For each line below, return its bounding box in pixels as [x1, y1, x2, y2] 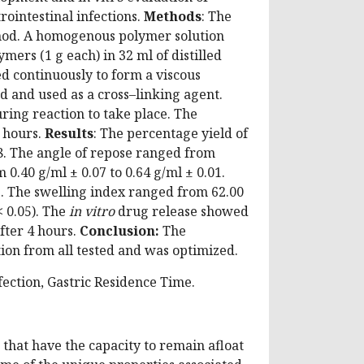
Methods [144, 6, 201, 25]
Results [45, 123, 93, 142]
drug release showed [115, 201, 249, 220]
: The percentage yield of [93, 123, 248, 142]
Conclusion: [80, 221, 162, 240]
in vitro [69, 201, 115, 220]
